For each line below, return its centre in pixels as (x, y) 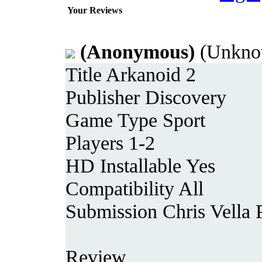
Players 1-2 (110, 142)
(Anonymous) (137, 51)
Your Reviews (95, 10)
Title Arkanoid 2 (131, 74)
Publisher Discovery (146, 97)
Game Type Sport (135, 120)
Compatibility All (135, 188)
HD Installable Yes (140, 165)
